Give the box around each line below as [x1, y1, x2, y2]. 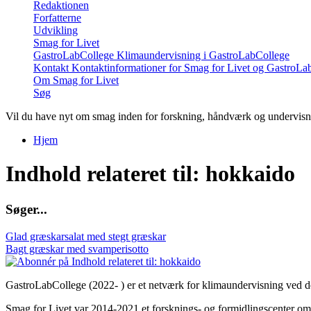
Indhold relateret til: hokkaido [6, 161, 295, 187]
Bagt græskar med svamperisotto [6, 242, 149, 255]
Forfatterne [33, 12, 81, 24]
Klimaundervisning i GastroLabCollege [117, 49, 289, 61]
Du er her [6, 147, 74, 166]
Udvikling [33, 24, 78, 36]
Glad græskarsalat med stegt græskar [6, 230, 166, 242]
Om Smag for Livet [33, 74, 119, 86]
